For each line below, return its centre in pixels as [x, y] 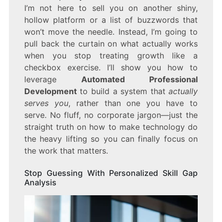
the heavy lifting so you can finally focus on [111, 139]
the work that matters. [66, 151]
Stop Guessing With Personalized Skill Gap [111, 173]
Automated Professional [140, 80]
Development [50, 91]
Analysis [40, 183]
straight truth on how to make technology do [111, 127]
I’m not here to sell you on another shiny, [111, 8]
